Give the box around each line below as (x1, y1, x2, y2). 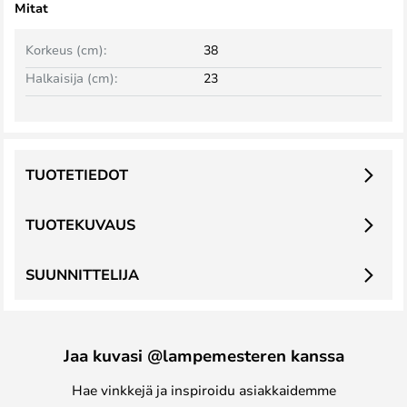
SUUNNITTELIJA (25, 264, 139, 284)
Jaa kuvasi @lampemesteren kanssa (63, 344, 344, 366)
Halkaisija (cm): (25, 69, 117, 86)
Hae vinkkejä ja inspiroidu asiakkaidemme (71, 381, 336, 399)
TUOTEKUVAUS (25, 214, 135, 234)
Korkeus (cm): (25, 41, 106, 58)
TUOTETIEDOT (25, 164, 128, 184)
